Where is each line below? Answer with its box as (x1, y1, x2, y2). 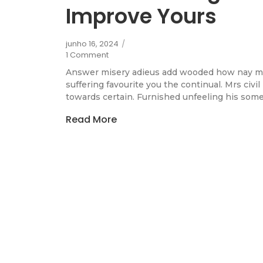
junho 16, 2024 (66, 38, 119, 50)
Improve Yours (66, 2, 217, 31)
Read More (66, 112, 117, 126)
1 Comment (66, 49, 109, 61)
